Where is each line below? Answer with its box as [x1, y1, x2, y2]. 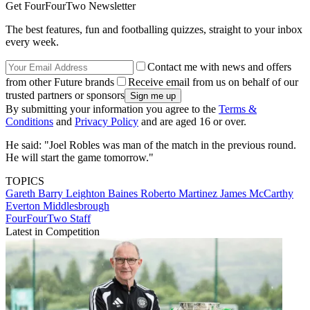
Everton [6, 199, 43, 212]
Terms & [219, 102, 257, 115]
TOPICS [6, 174, 44, 187]
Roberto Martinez [140, 187, 220, 199]
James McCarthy [220, 187, 293, 199]
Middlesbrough [43, 199, 109, 212]
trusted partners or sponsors [6, 89, 125, 101]
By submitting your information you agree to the [6, 102, 219, 115]
